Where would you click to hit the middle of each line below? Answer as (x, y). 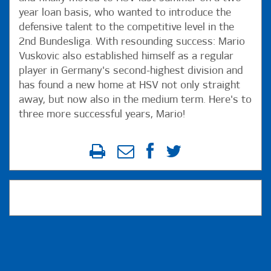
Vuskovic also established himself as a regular (126, 56)
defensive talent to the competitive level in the (126, 27)
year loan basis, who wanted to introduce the (125, 13)
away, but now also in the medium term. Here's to (135, 100)
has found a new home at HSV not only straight (129, 85)
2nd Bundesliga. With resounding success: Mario (132, 42)
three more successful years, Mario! (105, 114)
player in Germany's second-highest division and (131, 71)
